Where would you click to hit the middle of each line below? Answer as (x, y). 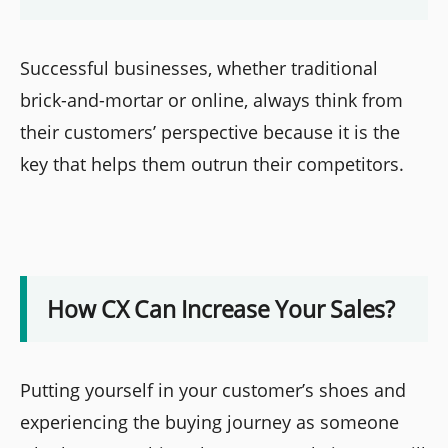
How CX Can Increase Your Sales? (221, 309)
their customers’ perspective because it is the (210, 131)
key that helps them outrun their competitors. (212, 163)
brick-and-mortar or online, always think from (211, 99)
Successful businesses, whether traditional (199, 67)
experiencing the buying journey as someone (209, 422)
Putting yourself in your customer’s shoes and (213, 390)
